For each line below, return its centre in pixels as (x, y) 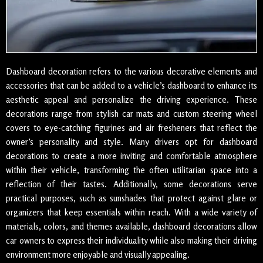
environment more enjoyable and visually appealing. (98, 255)
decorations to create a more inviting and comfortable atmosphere (131, 156)
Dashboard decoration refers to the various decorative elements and (131, 72)
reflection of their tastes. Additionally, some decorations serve (131, 184)
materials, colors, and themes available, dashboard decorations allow (131, 227)
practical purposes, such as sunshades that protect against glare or (131, 198)
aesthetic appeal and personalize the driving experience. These (131, 100)
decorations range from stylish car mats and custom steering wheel (131, 114)
